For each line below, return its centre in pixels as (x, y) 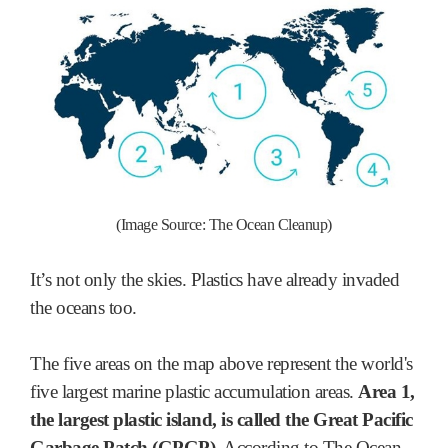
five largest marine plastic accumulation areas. (194, 391)
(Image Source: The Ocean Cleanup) (224, 224)
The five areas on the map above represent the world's (221, 363)
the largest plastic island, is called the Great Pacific (221, 419)
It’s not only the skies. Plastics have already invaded (214, 279)
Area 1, (386, 391)
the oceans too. (83, 307)
